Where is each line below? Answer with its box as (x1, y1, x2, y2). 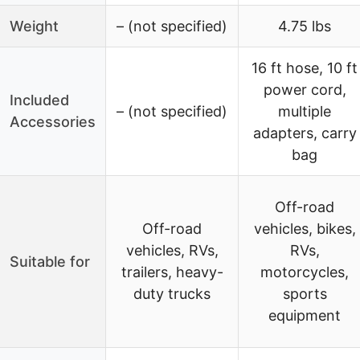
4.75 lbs (278, 17, 331, 35)
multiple (278, 102, 331, 120)
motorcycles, (260, 263, 349, 280)
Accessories (10, 112, 96, 130)
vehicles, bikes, (253, 219, 356, 237)
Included (10, 91, 69, 108)
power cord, (263, 80, 346, 98)
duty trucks (133, 284, 211, 302)
